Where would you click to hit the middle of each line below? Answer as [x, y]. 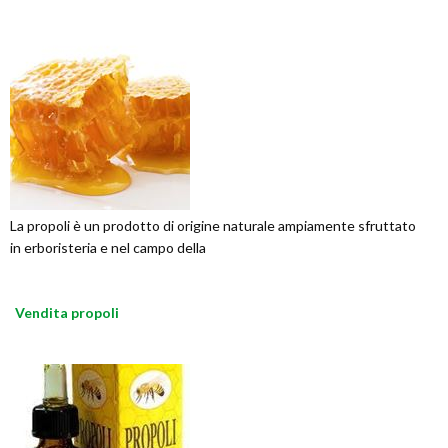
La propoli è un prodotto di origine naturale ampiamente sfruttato [213, 225]
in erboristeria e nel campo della [108, 247]
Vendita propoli [67, 312]
